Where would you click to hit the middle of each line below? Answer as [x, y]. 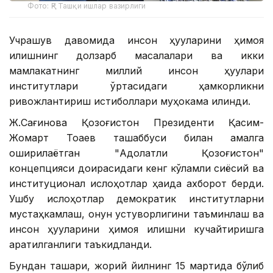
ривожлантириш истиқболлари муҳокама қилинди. [130, 101]
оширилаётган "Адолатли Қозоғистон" [136, 153]
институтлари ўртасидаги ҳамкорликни [136, 86]
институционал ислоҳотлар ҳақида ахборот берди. [136, 183]
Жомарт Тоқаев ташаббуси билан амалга [136, 137]
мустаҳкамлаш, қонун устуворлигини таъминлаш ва [136, 214]
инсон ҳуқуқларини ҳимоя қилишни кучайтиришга [136, 229]
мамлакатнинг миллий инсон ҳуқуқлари [136, 70]
